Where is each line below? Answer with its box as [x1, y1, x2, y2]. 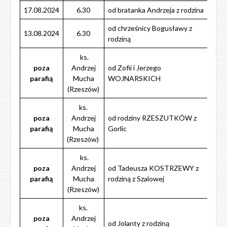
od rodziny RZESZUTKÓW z [107, 113, 197, 122]
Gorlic [107, 124, 127, 133]
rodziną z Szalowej [107, 174, 164, 183]
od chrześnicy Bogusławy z [107, 23, 192, 32]
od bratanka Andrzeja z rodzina [107, 5, 204, 14]
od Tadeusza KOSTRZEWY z [107, 163, 199, 172]
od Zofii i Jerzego [107, 63, 161, 72]
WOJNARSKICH [107, 73, 161, 83]
